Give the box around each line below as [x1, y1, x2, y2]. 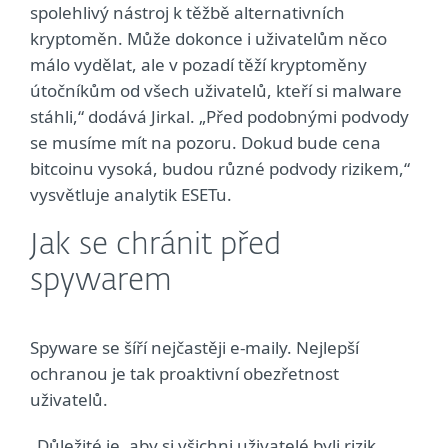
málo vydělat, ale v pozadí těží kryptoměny [30, 53, 367, 76]
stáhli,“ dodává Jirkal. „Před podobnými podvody [30, 105, 409, 128]
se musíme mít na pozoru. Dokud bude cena [30, 131, 381, 154]
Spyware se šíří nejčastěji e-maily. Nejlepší [30, 336, 359, 359]
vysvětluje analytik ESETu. [30, 183, 232, 206]
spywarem [30, 267, 172, 297]
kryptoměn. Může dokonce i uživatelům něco [30, 27, 387, 50]
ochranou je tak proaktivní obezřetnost [30, 362, 339, 385]
